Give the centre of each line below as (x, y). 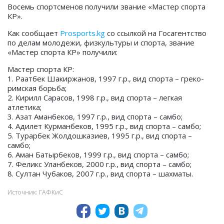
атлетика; (24, 107)
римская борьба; (37, 88)
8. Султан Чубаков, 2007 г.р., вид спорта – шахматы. (100, 174)
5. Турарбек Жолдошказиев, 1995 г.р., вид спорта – (100, 136)
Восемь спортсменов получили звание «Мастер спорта (106, 7)
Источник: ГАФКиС (35, 192)
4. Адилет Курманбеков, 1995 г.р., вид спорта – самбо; (104, 126)
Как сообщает (33, 33)
